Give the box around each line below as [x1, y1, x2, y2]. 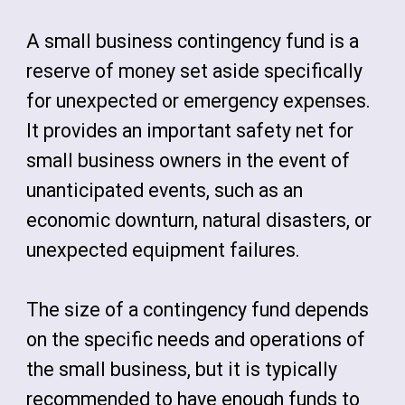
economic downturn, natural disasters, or [26, 209, 372, 231]
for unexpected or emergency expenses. [26, 89, 372, 112]
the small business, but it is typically [26, 358, 338, 381]
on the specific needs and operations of [26, 328, 366, 351]
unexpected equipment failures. [26, 239, 301, 261]
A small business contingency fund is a [26, 30, 360, 52]
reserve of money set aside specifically [26, 60, 363, 82]
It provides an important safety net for [26, 119, 354, 142]
